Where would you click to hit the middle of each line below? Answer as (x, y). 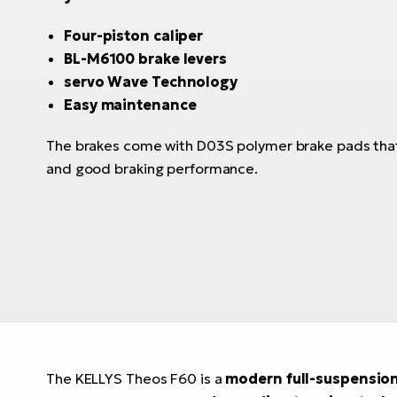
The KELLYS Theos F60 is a (136, 378)
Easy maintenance (130, 105)
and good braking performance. (152, 169)
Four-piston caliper (134, 36)
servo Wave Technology (151, 82)
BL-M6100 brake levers (145, 59)
